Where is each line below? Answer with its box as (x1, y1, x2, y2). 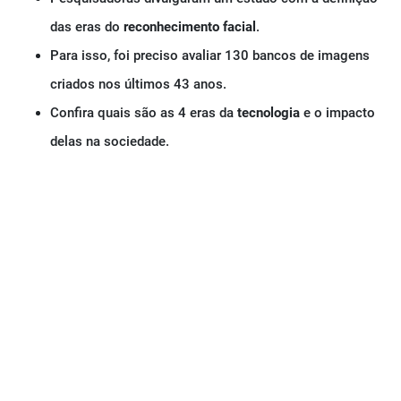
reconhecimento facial (124, 19, 256, 36)
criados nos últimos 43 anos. (50, 76, 226, 93)
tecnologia (234, 105, 300, 122)
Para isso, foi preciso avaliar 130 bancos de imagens (50, 47, 370, 64)
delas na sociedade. (50, 133, 169, 150)
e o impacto (300, 105, 375, 122)
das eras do (50, 19, 124, 36)
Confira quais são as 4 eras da (50, 105, 234, 122)
